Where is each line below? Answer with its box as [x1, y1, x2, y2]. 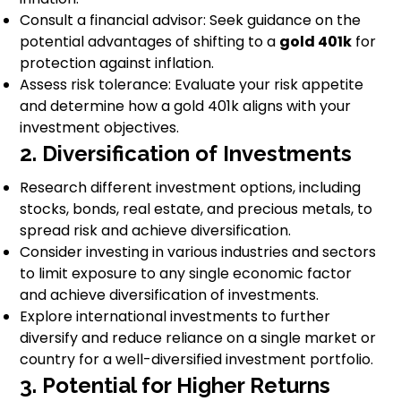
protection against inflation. [20, 53, 215, 74]
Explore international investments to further [20, 306, 331, 328]
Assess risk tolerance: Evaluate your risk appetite [20, 74, 364, 96]
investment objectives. [20, 117, 180, 139]
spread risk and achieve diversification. [20, 220, 292, 242]
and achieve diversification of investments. [20, 285, 320, 306]
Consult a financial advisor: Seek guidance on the [20, 10, 362, 31]
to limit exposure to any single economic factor [20, 263, 353, 285]
